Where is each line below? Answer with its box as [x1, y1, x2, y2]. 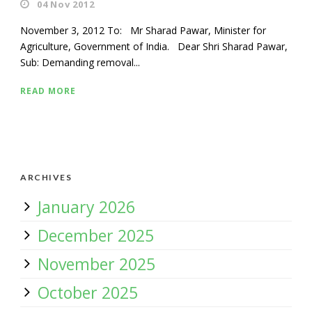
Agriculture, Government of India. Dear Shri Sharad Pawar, [20, 40, 288, 53]
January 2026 [38, 196, 135, 218]
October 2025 [38, 281, 138, 304]
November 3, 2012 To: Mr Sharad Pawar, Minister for [20, 24, 266, 37]
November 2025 [38, 253, 155, 275]
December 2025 [38, 224, 154, 247]
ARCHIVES [20, 172, 72, 182]
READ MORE [20, 85, 76, 97]
